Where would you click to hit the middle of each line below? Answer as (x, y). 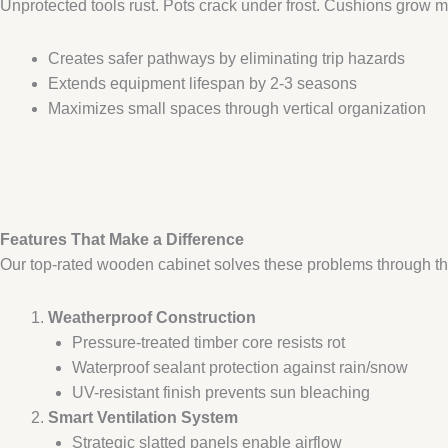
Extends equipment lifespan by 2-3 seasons (202, 83)
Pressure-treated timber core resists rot (208, 342)
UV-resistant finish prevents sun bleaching (221, 392)
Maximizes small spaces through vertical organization (237, 108)
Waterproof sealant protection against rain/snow (240, 367)
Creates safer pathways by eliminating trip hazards (226, 58)
